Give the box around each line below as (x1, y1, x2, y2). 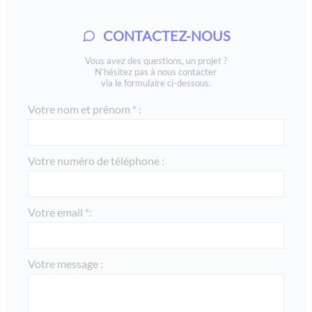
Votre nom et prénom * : (28, 102, 141, 116)
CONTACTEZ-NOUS (102, 26, 231, 44)
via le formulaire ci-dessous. (100, 77, 211, 88)
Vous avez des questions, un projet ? (84, 54, 227, 66)
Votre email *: (28, 205, 92, 219)
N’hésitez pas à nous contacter (95, 65, 217, 77)
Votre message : (28, 256, 103, 270)
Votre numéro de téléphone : (28, 153, 164, 167)
